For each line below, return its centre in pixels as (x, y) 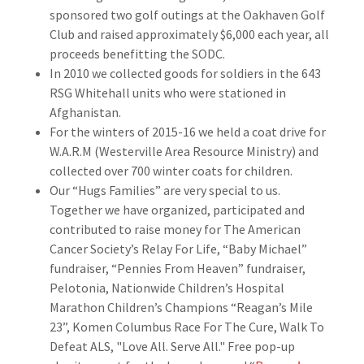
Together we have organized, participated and (177, 210)
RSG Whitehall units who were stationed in (167, 93)
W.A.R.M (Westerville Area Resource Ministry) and (184, 151)
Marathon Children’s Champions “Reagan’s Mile (181, 307)
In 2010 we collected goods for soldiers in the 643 (185, 73)
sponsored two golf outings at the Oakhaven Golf (187, 15)
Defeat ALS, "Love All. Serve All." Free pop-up (172, 346)
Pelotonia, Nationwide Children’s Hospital (167, 288)
